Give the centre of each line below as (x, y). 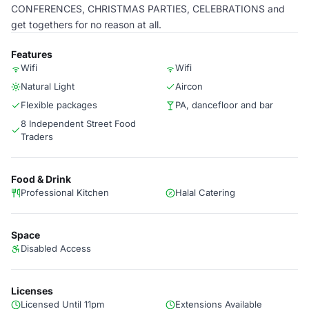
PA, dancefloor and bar (224, 105)
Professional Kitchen (65, 192)
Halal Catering (205, 192)
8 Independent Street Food (78, 123)
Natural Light (48, 86)
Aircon (189, 86)
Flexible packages (59, 105)
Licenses (32, 291)
